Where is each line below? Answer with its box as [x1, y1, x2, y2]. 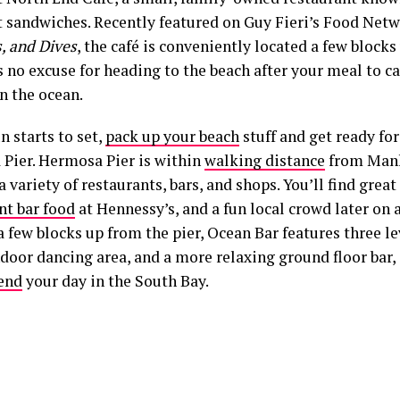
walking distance [204, 150, 325, 171]
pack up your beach [105, 126, 239, 146]
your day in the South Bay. [22, 271, 209, 291]
